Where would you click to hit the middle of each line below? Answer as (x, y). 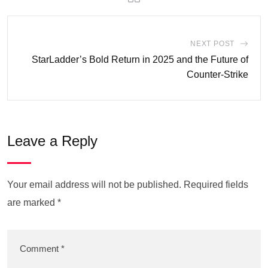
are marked (32, 202)
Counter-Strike (217, 74)
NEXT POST (212, 44)
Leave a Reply (52, 141)
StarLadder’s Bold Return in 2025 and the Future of (140, 60)
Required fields (216, 185)
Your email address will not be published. (94, 185)
